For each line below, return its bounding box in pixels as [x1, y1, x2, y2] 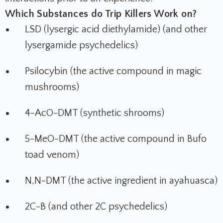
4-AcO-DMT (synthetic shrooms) [25, 108, 164, 119]
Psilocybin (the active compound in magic [25, 66, 202, 77]
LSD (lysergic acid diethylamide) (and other [25, 24, 207, 35]
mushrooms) [25, 82, 79, 93]
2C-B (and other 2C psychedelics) [25, 201, 167, 213]
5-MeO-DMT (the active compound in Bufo [25, 133, 207, 145]
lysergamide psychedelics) [25, 40, 138, 51]
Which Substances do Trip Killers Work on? [5, 8, 197, 20]
